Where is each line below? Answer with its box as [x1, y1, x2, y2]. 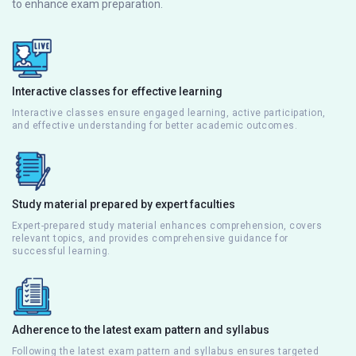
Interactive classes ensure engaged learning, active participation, [12, 106, 326, 118]
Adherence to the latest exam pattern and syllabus [12, 323, 269, 336]
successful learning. [12, 245, 110, 257]
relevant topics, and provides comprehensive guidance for [12, 232, 288, 244]
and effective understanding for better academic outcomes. [12, 119, 298, 131]
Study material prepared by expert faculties [12, 197, 235, 211]
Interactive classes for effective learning [12, 84, 222, 98]
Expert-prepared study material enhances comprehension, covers [12, 219, 323, 231]
